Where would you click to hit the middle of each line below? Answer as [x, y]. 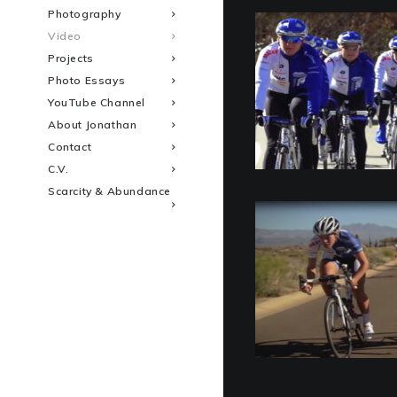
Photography [85, 14]
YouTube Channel [97, 102]
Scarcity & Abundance [109, 191]
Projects [71, 58]
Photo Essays [87, 80]
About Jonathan [93, 125]
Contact [70, 147]
